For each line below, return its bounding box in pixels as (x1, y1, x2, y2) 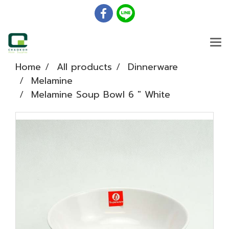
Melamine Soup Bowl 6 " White (31, 87, 170, 102)
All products (57, 60, 112, 74)
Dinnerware (128, 60, 178, 74)
